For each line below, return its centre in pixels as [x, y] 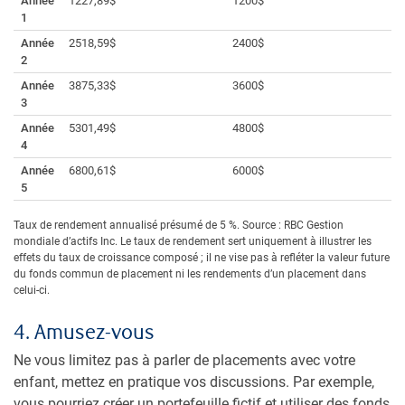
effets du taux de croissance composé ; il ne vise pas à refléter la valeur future [202, 258]
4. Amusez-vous [84, 334]
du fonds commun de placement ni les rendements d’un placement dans [190, 274]
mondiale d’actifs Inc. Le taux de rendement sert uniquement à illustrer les [193, 242]
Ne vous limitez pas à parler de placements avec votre [184, 361]
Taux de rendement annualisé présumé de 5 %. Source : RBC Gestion [179, 226]
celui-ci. [32, 291]
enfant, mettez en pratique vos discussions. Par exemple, [194, 382]
